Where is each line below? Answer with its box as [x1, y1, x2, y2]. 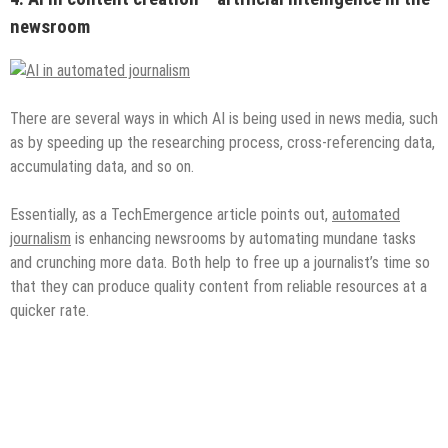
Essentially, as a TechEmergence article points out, [10, 205, 332, 225]
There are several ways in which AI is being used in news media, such [10, 109, 438, 129]
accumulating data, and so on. [10, 157, 194, 177]
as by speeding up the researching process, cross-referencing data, [10, 133, 435, 153]
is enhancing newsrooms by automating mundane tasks [71, 229, 416, 249]
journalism [10, 229, 71, 249]
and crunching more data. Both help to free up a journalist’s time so [10, 253, 430, 273]
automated [332, 205, 400, 225]
